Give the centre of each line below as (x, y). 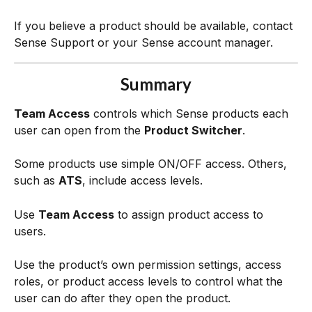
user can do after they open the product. (124, 298)
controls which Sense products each (191, 113)
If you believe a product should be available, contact (155, 25)
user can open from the (79, 130)
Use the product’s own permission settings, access (149, 265)
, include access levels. (142, 181)
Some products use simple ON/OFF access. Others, (152, 164)
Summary (156, 84)
